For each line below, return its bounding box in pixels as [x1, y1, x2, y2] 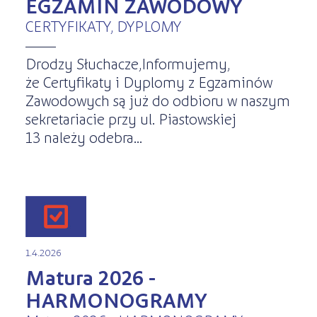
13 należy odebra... [25, 127, 142, 146]
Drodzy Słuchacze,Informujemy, [25, 53, 230, 72]
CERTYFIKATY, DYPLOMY [25, 16, 181, 35]
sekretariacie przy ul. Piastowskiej [25, 108, 236, 127]
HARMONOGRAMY [25, 287, 207, 313]
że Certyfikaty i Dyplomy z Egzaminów [25, 71, 272, 91]
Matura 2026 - [25, 264, 156, 290]
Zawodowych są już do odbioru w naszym [25, 90, 290, 109]
